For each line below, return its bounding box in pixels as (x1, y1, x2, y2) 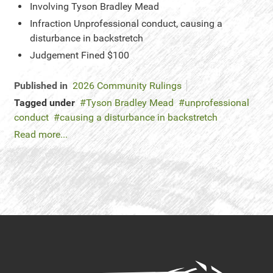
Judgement (30, 49, 79, 61)
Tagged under (14, 97, 75, 108)
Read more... (14, 129, 68, 140)
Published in (14, 80, 68, 91)
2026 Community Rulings (73, 80, 182, 91)
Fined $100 (81, 49, 129, 61)
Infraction (30, 18, 71, 29)
